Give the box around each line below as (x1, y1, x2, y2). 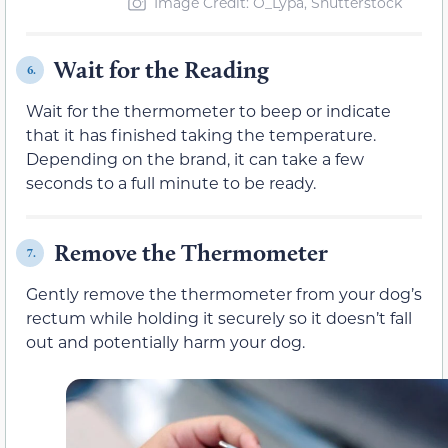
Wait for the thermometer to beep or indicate (26, 100, 391, 122)
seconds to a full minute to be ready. (26, 172, 316, 194)
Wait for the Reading (54, 55, 269, 85)
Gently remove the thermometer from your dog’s (26, 283, 422, 305)
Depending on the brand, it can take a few (26, 148, 364, 170)
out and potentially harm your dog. (26, 331, 305, 353)
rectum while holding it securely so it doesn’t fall (26, 307, 412, 329)
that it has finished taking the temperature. (26, 124, 376, 146)
